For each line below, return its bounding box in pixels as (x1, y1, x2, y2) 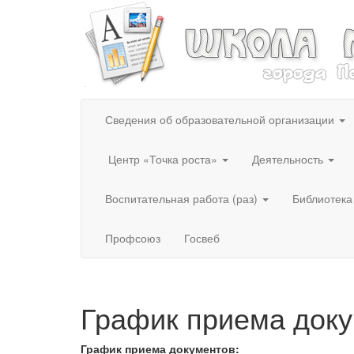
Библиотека (292, 190, 352, 206)
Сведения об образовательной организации (105, 111, 337, 127)
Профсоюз (105, 230, 160, 246)
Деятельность (252, 151, 326, 167)
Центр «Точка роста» (105, 151, 220, 167)
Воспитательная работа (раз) (105, 190, 261, 206)
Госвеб (184, 230, 220, 246)
